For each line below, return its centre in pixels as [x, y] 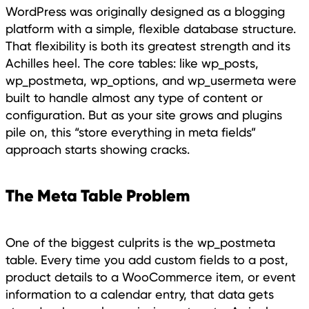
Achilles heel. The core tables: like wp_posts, [132, 63]
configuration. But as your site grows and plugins [144, 114]
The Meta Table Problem [98, 195]
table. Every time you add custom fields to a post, [147, 259]
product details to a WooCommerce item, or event [151, 277]
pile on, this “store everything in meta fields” [131, 132]
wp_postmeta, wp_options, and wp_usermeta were [151, 80]
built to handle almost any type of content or [134, 97]
